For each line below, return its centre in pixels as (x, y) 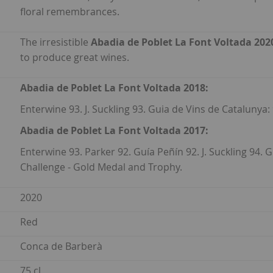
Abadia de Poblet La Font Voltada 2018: (114, 88)
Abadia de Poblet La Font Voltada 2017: (114, 131)
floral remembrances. (70, 12)
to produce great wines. (75, 58)
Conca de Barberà (61, 246)
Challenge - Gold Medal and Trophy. (101, 167)
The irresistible (55, 42)
